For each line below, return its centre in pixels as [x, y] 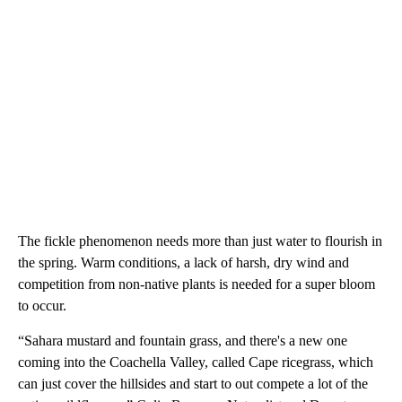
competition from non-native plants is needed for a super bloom [197, 284]
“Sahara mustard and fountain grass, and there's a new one [183, 341]
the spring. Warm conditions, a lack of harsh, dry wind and [184, 263]
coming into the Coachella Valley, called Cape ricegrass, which [196, 363]
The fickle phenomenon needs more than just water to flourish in [200, 241]
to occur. [44, 306]
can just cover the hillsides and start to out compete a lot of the [193, 384]
